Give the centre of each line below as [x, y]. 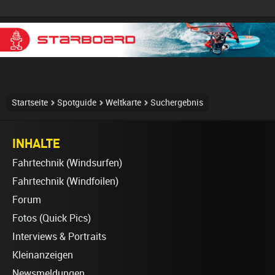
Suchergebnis [177, 103]
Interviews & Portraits [59, 237]
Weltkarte [123, 103]
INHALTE [36, 143]
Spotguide [77, 103]
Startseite [30, 103]
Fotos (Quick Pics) [52, 218]
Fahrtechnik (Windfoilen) [65, 181]
